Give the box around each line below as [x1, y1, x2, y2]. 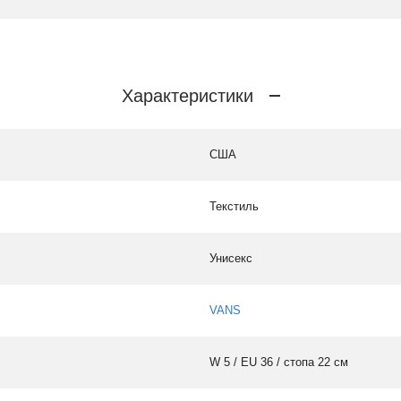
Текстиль [209, 200, 259, 214]
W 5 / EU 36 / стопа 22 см [209, 355, 348, 370]
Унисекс [209, 252, 252, 266]
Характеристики [121, 85, 253, 106]
